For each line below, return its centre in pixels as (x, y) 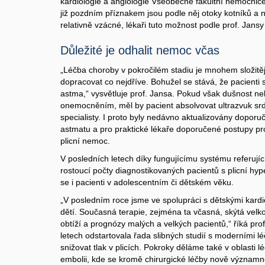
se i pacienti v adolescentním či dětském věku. (147, 182)
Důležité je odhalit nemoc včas (140, 50)
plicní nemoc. (85, 141)
